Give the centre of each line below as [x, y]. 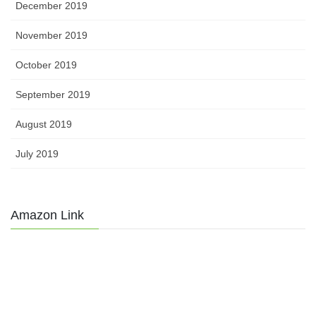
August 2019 [44, 124]
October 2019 [46, 65]
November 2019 [51, 35]
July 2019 [37, 153]
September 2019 [53, 94]
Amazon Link [47, 215]
